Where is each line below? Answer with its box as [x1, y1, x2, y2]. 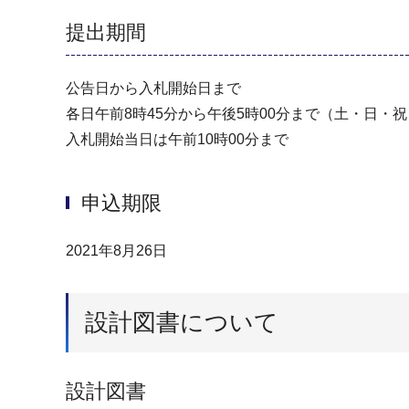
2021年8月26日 [66, 243, 167, 259]
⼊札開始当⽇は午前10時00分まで [66, 131, 288, 148]
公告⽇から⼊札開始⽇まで [66, 80, 241, 97]
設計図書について [85, 308, 278, 336]
